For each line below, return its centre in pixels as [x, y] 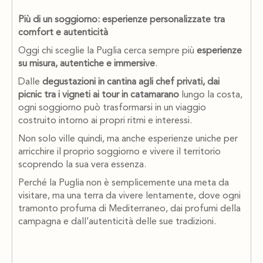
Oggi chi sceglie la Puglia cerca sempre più [107, 51]
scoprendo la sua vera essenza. [82, 165]
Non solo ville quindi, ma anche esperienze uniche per [128, 139]
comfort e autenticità [63, 33]
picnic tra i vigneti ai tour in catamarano [99, 95]
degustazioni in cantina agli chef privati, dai [131, 82]
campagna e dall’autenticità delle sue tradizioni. [117, 222]
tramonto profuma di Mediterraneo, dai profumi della [129, 209]
